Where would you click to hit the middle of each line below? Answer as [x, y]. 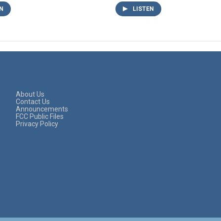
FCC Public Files [40, 116]
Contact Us [33, 101]
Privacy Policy [37, 124]
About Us [30, 94]
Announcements [42, 109]
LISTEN [143, 9]
